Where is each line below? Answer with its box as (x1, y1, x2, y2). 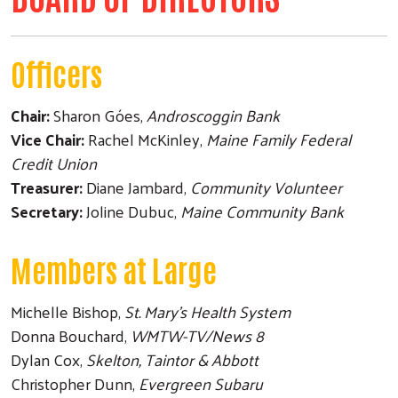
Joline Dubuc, (83, 195, 180, 226)
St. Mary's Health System (124, 296, 291, 326)
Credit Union (11, 147, 97, 178)
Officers (11, 52, 102, 92)
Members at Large (11, 249, 217, 289)
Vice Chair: (11, 123, 88, 154)
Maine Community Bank (180, 195, 344, 226)
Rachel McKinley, (88, 123, 206, 154)
